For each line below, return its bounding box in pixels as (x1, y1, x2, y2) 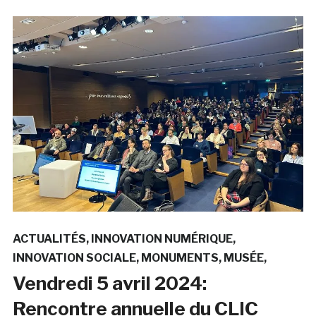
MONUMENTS (140, 251, 219, 265)
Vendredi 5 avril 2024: (12, 272, 207, 295)
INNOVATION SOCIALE (12, 251, 136, 265)
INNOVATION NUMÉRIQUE (90, 232, 233, 246)
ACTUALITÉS (12, 232, 86, 246)
